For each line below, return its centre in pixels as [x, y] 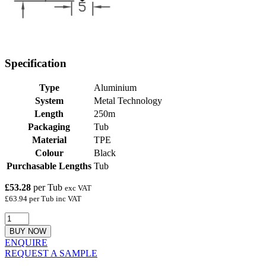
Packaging [49, 127]
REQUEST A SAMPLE [51, 254]
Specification [36, 63]
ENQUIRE [26, 243]
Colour [49, 153]
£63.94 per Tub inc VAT [43, 199]
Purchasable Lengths [49, 166]
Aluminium [115, 88]
